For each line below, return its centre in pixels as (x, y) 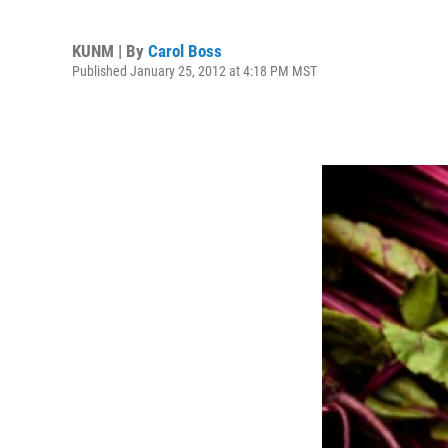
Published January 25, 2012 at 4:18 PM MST (194, 70)
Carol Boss (185, 50)
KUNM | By (110, 50)
